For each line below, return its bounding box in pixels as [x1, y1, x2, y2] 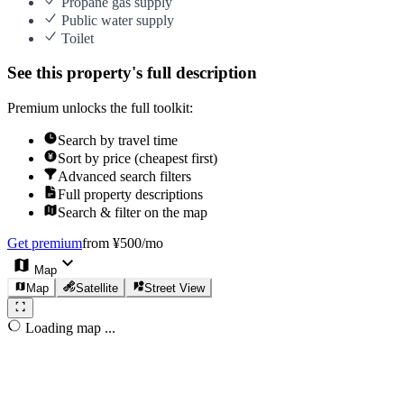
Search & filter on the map [58, 205, 207, 220]
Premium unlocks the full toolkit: [7, 100, 193, 115]
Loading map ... [25, 319, 115, 335]
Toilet [58, 30, 94, 46]
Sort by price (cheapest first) [58, 151, 217, 166]
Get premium [7, 235, 82, 251]
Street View [143, 281, 205, 296]
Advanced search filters [58, 169, 191, 184]
